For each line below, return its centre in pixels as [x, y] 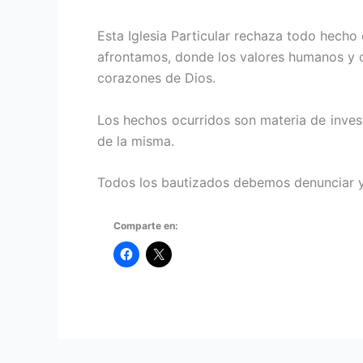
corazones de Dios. [156, 78]
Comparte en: [146, 225]
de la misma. [136, 141]
